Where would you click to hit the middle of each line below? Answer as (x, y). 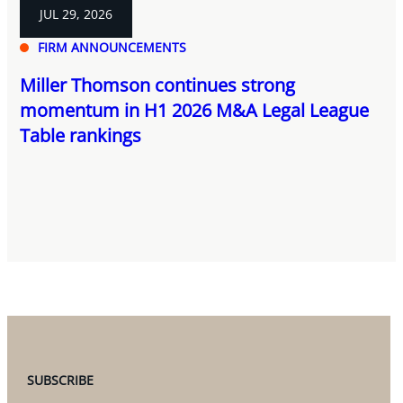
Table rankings (81, 135)
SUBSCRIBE (61, 380)
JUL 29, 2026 (76, 13)
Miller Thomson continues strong (158, 85)
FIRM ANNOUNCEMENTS (112, 47)
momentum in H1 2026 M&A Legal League (195, 110)
